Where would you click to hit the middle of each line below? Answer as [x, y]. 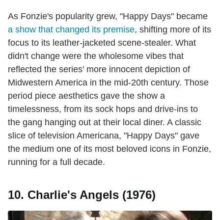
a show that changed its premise [71, 29]
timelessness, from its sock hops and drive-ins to [103, 109]
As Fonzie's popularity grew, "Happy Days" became [108, 16]
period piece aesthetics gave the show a [86, 96]
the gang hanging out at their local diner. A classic [105, 122]
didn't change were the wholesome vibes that [96, 56]
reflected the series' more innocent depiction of [99, 69]
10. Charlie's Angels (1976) [82, 194]
